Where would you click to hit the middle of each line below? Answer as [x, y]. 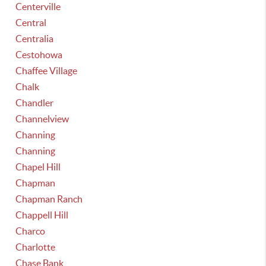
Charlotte [36, 247]
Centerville [38, 7]
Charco [31, 231]
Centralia [35, 39]
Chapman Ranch [49, 199]
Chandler [35, 103]
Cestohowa [39, 55]
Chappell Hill [42, 215]
